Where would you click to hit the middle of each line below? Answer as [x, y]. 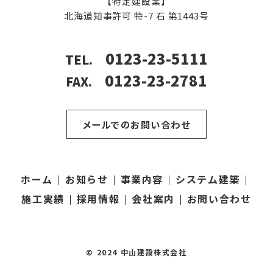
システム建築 [208, 179]
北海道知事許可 [99, 15]
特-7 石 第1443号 [172, 15]
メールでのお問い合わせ [136, 125]
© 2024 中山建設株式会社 [136, 252]
